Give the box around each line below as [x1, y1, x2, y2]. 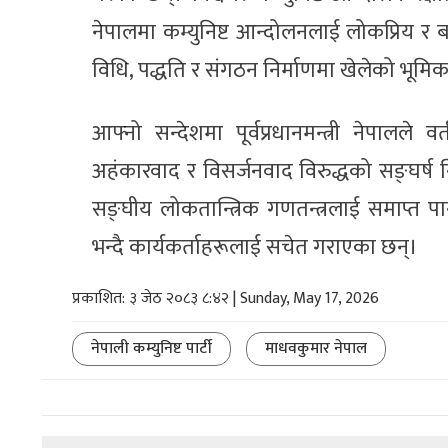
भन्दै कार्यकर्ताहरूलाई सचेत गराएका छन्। [92, 229, 418, 267]
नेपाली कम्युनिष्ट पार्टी [91, 335, 212, 363]
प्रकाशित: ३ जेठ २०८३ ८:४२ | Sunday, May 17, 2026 [72, 285, 379, 313]
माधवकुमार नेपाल [265, 335, 367, 363]
